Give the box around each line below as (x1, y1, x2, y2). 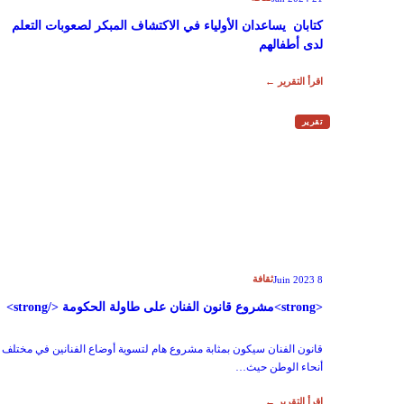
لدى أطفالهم (252, 38, 323, 51)
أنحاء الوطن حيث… (235, 361, 323, 373)
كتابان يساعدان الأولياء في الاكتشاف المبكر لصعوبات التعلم (12, 19, 323, 32)
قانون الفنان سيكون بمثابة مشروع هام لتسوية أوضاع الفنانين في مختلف (2, 343, 323, 355)
